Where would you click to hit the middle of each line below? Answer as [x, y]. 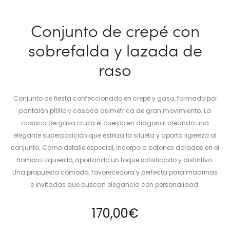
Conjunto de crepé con [115, 31]
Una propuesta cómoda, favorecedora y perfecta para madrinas [115, 172]
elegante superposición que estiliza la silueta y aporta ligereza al [115, 136]
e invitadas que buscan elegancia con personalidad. [115, 185]
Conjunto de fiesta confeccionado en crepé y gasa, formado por [115, 99]
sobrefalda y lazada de [115, 50]
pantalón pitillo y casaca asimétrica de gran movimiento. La [115, 111]
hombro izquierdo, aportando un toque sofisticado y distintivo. [115, 160]
